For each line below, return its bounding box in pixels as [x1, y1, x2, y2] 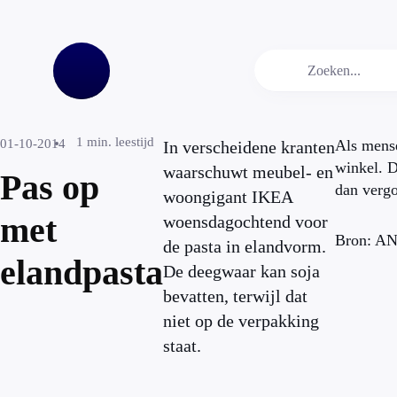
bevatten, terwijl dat [163, 286, 307, 306]
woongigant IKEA [163, 187, 292, 206]
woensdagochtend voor [163, 212, 328, 231]
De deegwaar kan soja [163, 261, 320, 281]
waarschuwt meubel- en [163, 162, 333, 182]
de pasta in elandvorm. [163, 237, 326, 256]
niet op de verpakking [163, 311, 319, 331]
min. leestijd [83, 135, 154, 149]
